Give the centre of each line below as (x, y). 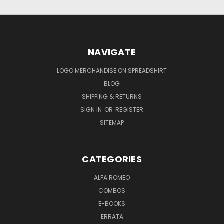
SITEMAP (112, 122)
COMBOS (112, 190)
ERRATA (112, 216)
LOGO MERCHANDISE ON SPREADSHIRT (112, 70)
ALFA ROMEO (112, 177)
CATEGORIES (112, 159)
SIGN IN (92, 109)
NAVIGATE (112, 52)
